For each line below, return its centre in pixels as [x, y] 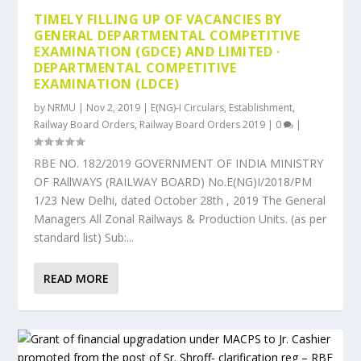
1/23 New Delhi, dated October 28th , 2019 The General [180, 200]
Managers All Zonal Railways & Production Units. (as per [180, 219]
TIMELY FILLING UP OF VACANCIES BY [158, 19]
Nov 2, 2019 [114, 108]
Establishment [261, 108]
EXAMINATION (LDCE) [107, 84]
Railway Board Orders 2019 [203, 124]
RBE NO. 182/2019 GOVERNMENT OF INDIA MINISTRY [179, 163]
